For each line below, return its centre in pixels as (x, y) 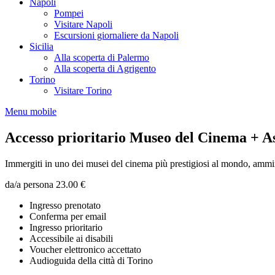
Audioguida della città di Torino (91, 260)
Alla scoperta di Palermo (102, 57)
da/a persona (30, 184)
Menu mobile (31, 111)
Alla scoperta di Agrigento (105, 68)
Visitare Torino (83, 91)
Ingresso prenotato (65, 205)
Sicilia (41, 46)
